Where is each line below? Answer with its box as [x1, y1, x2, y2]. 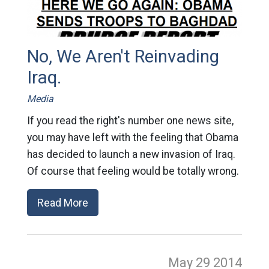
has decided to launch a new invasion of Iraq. [26, 148, 235, 160]
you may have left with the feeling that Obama [26, 131, 238, 144]
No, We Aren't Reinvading [26, 46, 219, 67]
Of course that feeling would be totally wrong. [26, 165, 239, 177]
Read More [37, 196, 88, 209]
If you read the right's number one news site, [26, 114, 234, 127]
